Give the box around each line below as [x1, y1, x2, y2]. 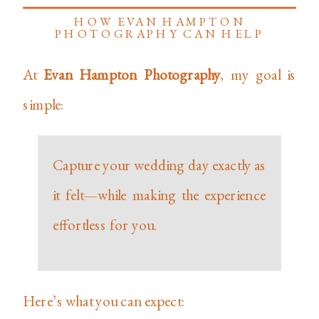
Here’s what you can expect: [23, 291, 185, 310]
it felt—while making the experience [53, 185, 266, 204]
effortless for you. [53, 215, 157, 234]
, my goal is [220, 64, 296, 84]
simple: [23, 94, 64, 114]
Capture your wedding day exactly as [53, 155, 266, 174]
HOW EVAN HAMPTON [74, 14, 245, 30]
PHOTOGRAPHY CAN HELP [55, 26, 264, 42]
